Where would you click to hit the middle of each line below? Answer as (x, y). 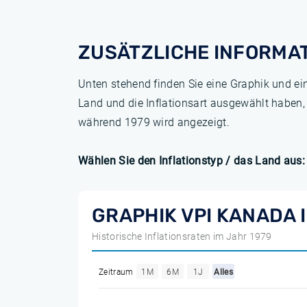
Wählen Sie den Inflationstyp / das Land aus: (192, 160)
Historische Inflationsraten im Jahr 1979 (182, 236)
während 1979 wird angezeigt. (154, 122)
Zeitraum (116, 272)
